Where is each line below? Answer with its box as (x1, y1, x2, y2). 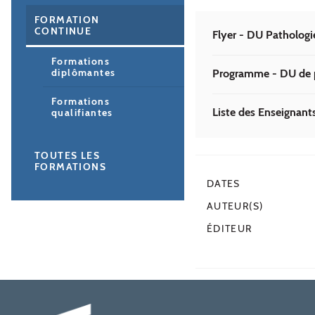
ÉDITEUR (207, 222, 252, 234)
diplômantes (51, 66, 116, 79)
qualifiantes (51, 106, 113, 120)
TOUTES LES (34, 149, 101, 162)
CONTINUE (34, 25, 92, 38)
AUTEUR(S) (207, 200, 264, 212)
